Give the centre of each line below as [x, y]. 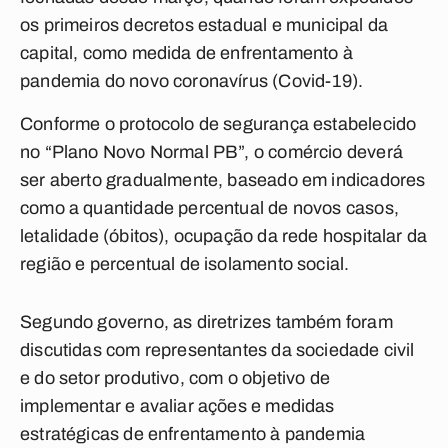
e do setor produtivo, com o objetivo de [175, 378]
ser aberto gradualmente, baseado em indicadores [223, 180]
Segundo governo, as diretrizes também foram [206, 322]
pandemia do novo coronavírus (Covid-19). [192, 81]
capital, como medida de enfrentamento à [187, 53]
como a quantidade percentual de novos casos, [209, 208]
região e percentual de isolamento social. [185, 264]
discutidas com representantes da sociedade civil [217, 350]
